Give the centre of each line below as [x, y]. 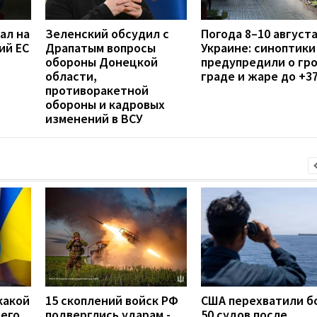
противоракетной [97, 90]
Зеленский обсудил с [107, 33]
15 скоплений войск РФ [112, 300]
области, [71, 76]
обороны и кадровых [105, 104]
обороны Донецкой [102, 62]
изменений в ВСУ [94, 118]
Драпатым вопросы [100, 47]
